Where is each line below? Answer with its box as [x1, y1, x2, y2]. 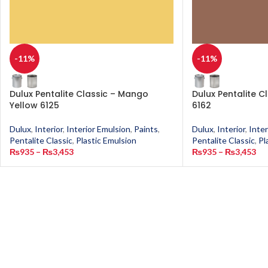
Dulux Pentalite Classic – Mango [10, 88, 148, 100]
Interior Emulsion [66, 124, 130, 134]
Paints [134, 124, 158, 134]
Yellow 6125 [10, 99, 59, 111]
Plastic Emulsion [76, 135, 136, 145]
